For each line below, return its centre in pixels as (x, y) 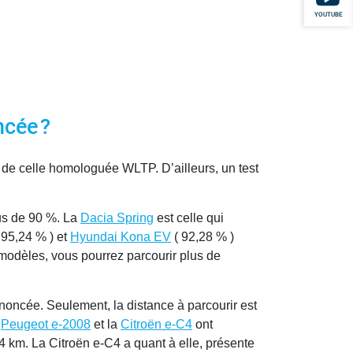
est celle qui (189, 218)
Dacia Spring (117, 218)
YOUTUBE (329, 14)
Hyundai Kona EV (121, 237)
